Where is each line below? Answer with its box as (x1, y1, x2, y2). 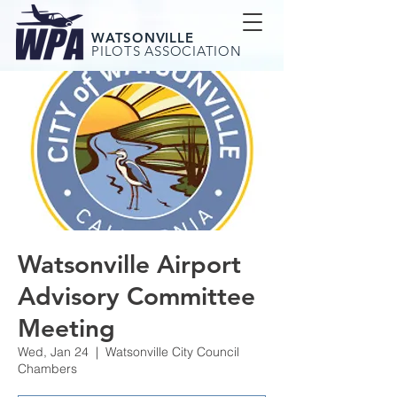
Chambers (18, 361, 77, 377)
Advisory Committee (18, 281, 255, 311)
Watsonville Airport (18, 249, 241, 279)
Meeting (18, 313, 115, 343)
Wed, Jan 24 (18, 344, 89, 360)
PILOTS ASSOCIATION (91, 43, 242, 59)
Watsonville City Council (105, 344, 239, 360)
